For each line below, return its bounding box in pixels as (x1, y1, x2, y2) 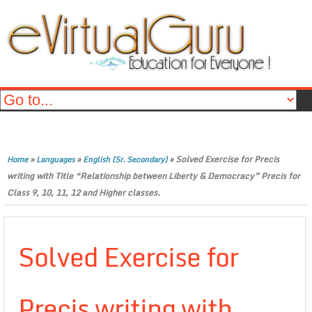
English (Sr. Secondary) (83, 153, 167, 166)
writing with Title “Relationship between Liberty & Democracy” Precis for (7, 169, 300, 182)
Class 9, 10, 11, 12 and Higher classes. (7, 186, 160, 199)
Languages (36, 153, 75, 166)
